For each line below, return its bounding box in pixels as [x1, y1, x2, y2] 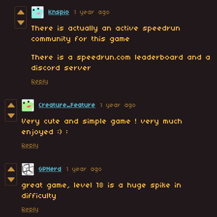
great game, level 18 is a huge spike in [22, 182, 182, 190]
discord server [31, 64, 92, 73]
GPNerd [39, 166, 62, 173]
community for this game [31, 35, 130, 44]
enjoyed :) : [22, 128, 68, 137]
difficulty [22, 192, 57, 201]
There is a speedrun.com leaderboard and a [31, 54, 211, 62]
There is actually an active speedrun [31, 25, 181, 33]
